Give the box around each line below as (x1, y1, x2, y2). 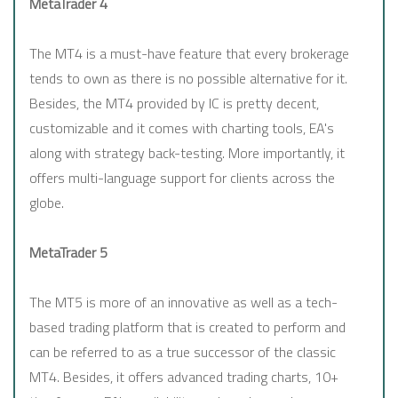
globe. (29, 192, 64, 214)
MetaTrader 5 (29, 242, 107, 264)
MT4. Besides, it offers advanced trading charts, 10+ (29, 366, 338, 388)
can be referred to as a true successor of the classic (29, 341, 336, 363)
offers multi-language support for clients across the (29, 167, 335, 189)
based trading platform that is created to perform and (29, 316, 346, 338)
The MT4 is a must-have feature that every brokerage (29, 43, 349, 65)
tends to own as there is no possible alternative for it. (29, 68, 347, 90)
